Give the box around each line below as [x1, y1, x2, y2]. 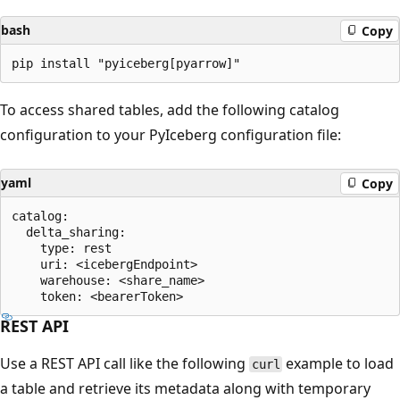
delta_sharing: [12, 225, 126, 240]
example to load [282, 354, 395, 374]
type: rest [12, 241, 112, 256]
